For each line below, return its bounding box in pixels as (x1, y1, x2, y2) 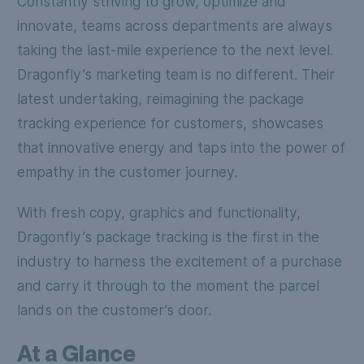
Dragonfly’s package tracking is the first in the (16, 228, 319, 246)
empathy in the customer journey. (16, 162, 237, 180)
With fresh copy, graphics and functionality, (16, 204, 301, 222)
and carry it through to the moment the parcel (16, 277, 319, 295)
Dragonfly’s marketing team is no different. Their (16, 65, 335, 83)
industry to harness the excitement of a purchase (16, 253, 342, 271)
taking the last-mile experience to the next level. (16, 41, 333, 58)
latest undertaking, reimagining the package (16, 89, 304, 107)
